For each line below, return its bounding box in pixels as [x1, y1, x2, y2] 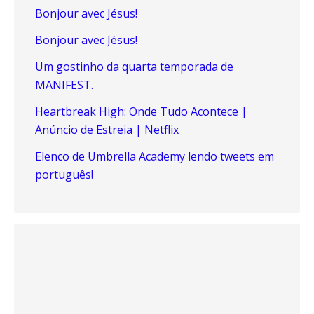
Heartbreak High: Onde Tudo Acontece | [35, 104, 247, 119]
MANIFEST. [35, 77, 93, 93]
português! [35, 167, 93, 182]
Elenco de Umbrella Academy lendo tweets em [35, 149, 274, 164]
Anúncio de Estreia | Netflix [35, 122, 179, 137]
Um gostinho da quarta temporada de [35, 59, 233, 74]
